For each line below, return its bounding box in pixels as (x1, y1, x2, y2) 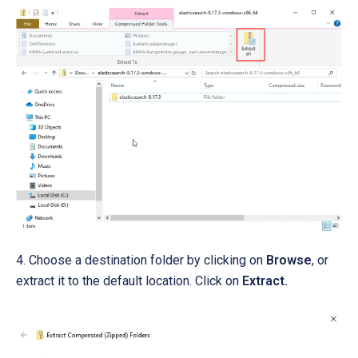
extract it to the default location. (16, 273, 192, 289)
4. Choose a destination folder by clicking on (16, 253, 266, 268)
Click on (195, 273, 239, 289)
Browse (266, 253, 312, 268)
